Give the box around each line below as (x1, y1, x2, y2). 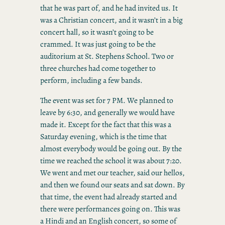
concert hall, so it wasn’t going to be (40, 26, 154, 37)
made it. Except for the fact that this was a (40, 119, 171, 130)
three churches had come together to (40, 62, 156, 73)
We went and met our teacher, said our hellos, (40, 167, 185, 178)
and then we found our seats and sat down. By (40, 179, 185, 190)
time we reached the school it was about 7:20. (40, 155, 182, 166)
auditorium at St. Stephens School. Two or (40, 50, 174, 61)
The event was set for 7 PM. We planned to (40, 94, 173, 105)
